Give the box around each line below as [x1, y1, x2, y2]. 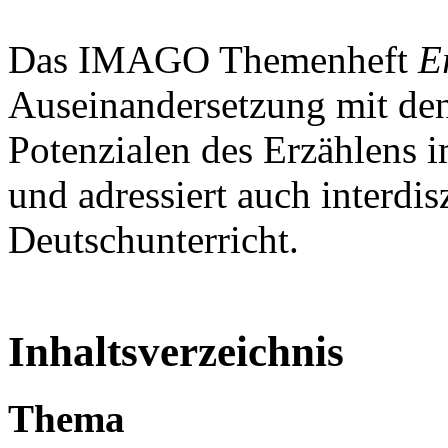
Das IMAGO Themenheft [8, 38, 418, 82]
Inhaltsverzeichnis [8, 328, 344, 376]
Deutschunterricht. [8, 218, 299, 262]
